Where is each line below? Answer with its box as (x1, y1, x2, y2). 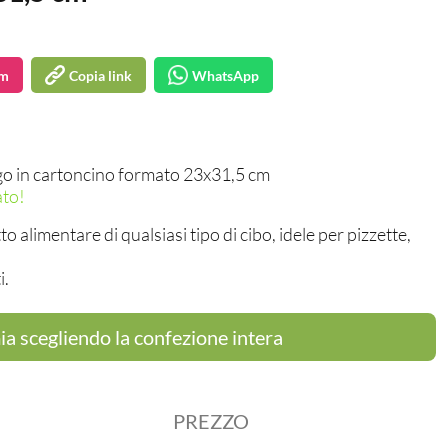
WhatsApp (192, 66, 259, 84)
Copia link (69, 66, 132, 84)
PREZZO (173, 409, 249, 433)
